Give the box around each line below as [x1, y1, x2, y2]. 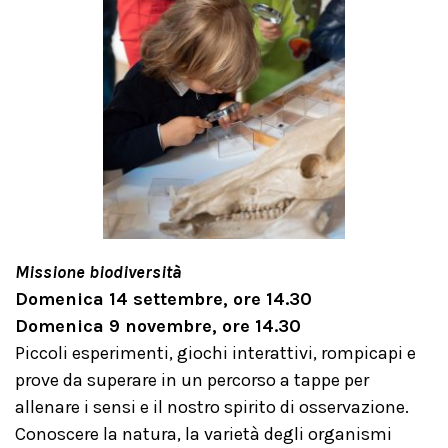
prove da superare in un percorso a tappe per [15, 369, 369, 391]
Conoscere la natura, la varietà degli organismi [15, 423, 392, 445]
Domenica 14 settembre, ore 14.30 [15, 288, 312, 310]
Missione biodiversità [15, 261, 181, 283]
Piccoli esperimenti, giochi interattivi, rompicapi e [15, 342, 416, 364]
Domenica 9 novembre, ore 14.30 [15, 315, 301, 337]
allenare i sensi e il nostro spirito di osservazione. [15, 396, 409, 418]
